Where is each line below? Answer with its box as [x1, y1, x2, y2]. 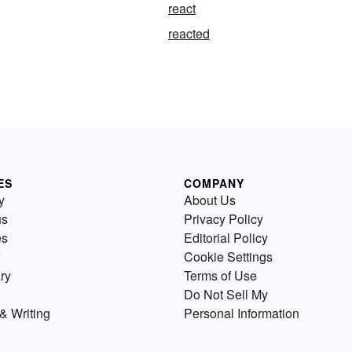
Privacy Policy [184, 210, 263, 228]
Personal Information [184, 304, 299, 322]
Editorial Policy [184, 229, 268, 247]
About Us [184, 191, 236, 209]
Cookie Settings [184, 247, 273, 266]
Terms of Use [184, 266, 257, 284]
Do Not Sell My [184, 285, 268, 303]
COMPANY [184, 175, 244, 191]
